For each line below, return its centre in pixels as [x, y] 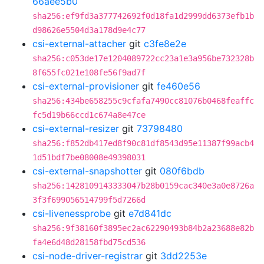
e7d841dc [150, 213]
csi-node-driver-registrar [88, 256]
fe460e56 [179, 86]
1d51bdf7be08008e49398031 [89, 157]
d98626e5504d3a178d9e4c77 [89, 30]
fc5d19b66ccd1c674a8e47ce [89, 115]
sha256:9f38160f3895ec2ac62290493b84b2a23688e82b [143, 228]
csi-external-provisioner [86, 86]
